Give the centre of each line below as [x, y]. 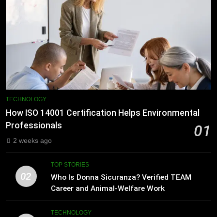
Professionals [34, 126]
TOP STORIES [70, 165]
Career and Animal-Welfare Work [108, 189]
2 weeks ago [32, 141]
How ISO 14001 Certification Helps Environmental [103, 113]
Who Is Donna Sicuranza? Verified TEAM [121, 178]
